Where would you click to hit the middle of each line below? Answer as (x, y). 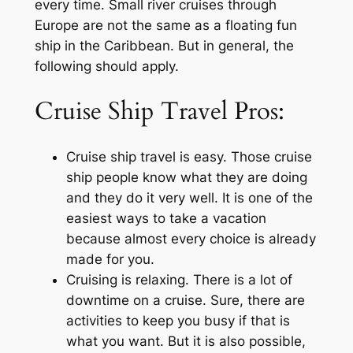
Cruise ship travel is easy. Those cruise (189, 156)
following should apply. (106, 67)
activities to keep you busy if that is (178, 320)
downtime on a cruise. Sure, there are (185, 300)
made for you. (110, 259)
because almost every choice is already (191, 238)
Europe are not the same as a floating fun (165, 26)
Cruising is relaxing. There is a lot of (179, 279)
